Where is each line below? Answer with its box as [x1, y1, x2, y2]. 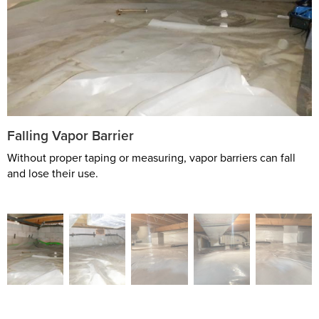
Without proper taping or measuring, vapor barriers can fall [7, 150, 296, 166]
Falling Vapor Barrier [7, 125, 134, 146]
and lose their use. [7, 165, 98, 182]
